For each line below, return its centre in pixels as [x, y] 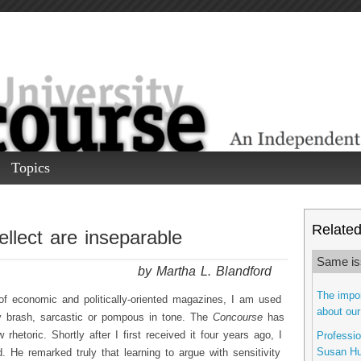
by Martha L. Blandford [204, 271]
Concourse [240, 318]
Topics [30, 168]
